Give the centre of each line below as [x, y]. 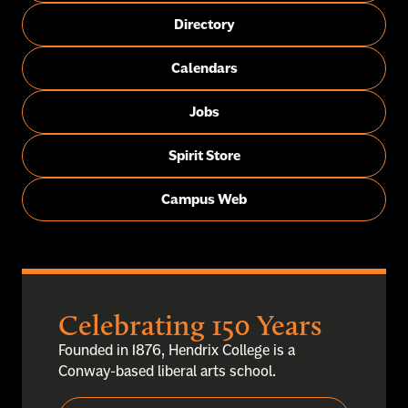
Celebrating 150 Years [190, 326]
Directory [204, 25]
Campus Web [204, 199]
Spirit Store [204, 156]
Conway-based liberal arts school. [167, 371]
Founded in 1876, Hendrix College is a [177, 350]
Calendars [204, 68]
